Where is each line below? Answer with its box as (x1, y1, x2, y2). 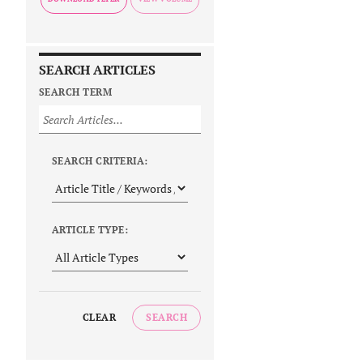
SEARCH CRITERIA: (52, 155, 148, 168)
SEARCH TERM (39, 86, 113, 99)
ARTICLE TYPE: (52, 224, 129, 237)
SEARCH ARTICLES (39, 61, 156, 79)
